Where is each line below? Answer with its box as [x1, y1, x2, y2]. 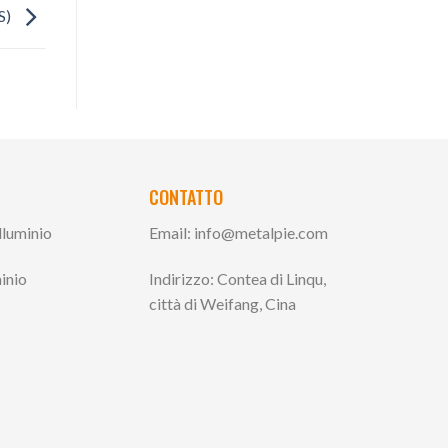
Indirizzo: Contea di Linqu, [148, 268, 326, 288]
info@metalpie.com [193, 223, 328, 243]
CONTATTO [148, 184, 223, 211]
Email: [148, 223, 194, 243]
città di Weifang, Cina [148, 293, 296, 313]
